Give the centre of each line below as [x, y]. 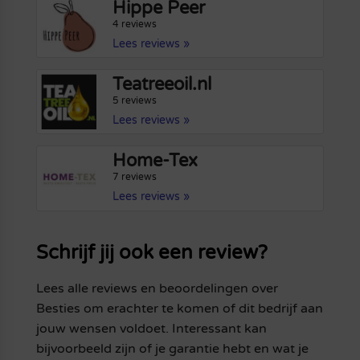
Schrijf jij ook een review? [151, 252]
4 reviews [135, 25]
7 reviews [135, 177]
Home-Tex [155, 161]
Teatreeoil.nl [162, 85]
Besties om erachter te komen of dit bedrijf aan [179, 308]
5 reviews [135, 101]
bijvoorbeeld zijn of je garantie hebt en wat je [172, 348]
